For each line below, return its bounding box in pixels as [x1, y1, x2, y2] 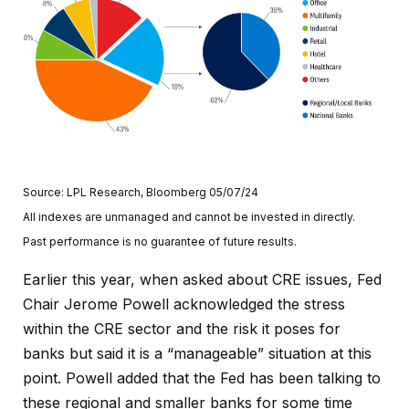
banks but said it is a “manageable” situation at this [23, 343, 372, 362]
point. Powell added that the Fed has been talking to [23, 368, 381, 387]
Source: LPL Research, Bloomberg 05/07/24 [23, 184, 258, 199]
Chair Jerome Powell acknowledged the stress [23, 294, 345, 313]
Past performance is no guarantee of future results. [23, 234, 297, 248]
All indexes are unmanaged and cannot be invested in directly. [23, 209, 355, 224]
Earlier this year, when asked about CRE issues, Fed [23, 269, 382, 288]
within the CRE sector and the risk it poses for [23, 319, 341, 338]
